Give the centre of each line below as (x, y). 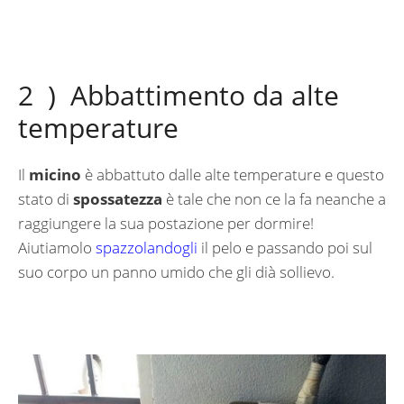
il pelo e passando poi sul (287, 247)
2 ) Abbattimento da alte (179, 95)
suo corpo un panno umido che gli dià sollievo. (176, 271)
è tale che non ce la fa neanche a (274, 198)
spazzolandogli (148, 247)
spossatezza (118, 198)
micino (55, 174)
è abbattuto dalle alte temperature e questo (233, 174)
